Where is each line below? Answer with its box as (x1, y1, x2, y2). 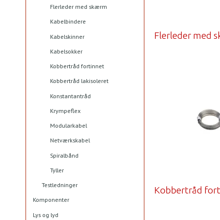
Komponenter (33, 196, 69, 204)
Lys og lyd (33, 211, 58, 219)
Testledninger (41, 181, 78, 189)
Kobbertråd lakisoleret (50, 77, 109, 85)
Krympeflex (50, 107, 81, 114)
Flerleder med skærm (50, 3, 107, 11)
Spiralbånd (50, 151, 79, 159)
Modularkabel (50, 122, 87, 130)
